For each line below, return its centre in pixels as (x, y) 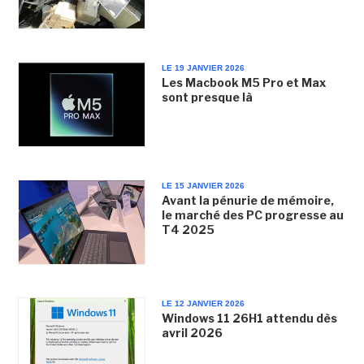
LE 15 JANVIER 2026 (203, 186)
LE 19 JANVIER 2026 (203, 67)
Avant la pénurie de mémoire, (247, 200)
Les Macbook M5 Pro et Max (243, 82)
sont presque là (208, 97)
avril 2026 (192, 333)
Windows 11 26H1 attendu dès (249, 318)
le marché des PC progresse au (252, 215)
